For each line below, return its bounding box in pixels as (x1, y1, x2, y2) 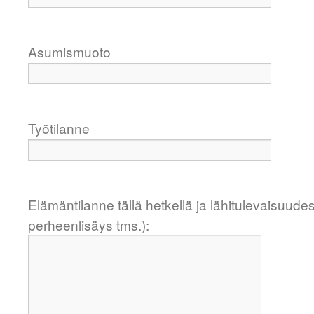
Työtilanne (28, 118, 90, 137)
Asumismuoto (28, 42, 111, 61)
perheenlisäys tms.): (28, 215, 149, 234)
